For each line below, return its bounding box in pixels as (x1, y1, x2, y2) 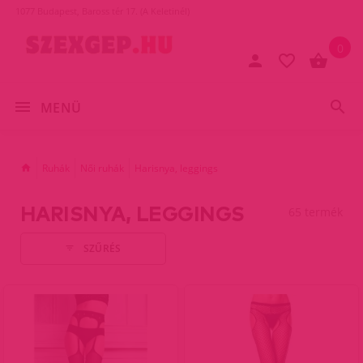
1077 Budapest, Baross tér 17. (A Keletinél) (15, 5, 190, 17)
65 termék (288, 203, 343, 220)
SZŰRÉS (83, 241, 122, 256)
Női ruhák (80, 160, 124, 175)
